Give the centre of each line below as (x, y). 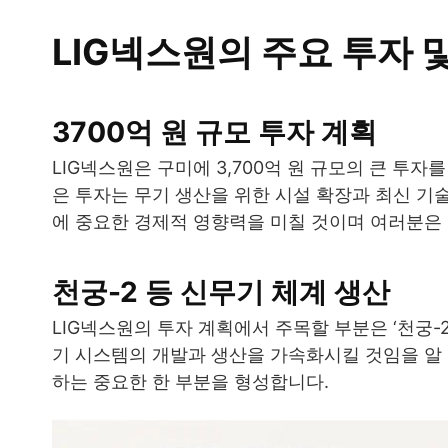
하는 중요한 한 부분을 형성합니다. (190, 381)
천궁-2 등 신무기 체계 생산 (221, 291)
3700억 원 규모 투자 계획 (214, 131)
